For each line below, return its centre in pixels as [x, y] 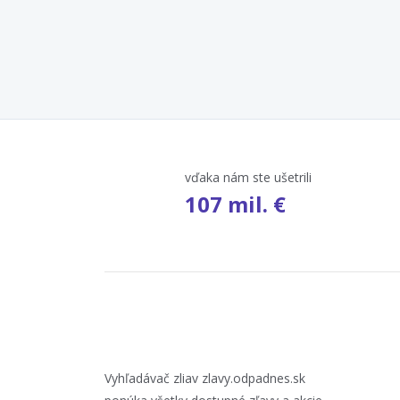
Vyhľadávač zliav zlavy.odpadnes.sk [205, 378]
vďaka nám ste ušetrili [248, 177]
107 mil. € [235, 204]
